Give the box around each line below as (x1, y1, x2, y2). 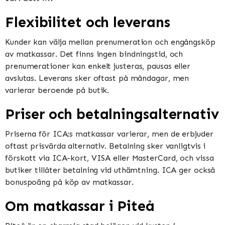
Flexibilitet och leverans (5, 13, 170, 31)
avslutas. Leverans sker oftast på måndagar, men (5, 73, 189, 83)
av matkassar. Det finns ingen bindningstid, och (5, 49, 183, 59)
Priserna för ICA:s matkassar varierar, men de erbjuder (5, 129, 213, 139)
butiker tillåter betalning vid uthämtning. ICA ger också (5, 165, 215, 175)
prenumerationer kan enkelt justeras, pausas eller (5, 61, 191, 71)
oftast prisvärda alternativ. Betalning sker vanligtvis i (5, 141, 206, 151)
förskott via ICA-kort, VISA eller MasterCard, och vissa (5, 153, 214, 163)
